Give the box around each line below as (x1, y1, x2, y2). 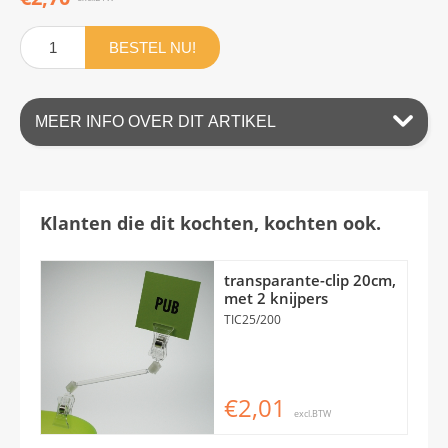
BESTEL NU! (109, 38, 196, 56)
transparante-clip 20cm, (224, 269, 396, 290)
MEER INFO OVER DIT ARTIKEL (35, 112, 276, 130)
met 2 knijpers (224, 287, 328, 308)
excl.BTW (294, 406, 331, 420)
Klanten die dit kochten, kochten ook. (40, 210, 381, 235)
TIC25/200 (224, 310, 281, 328)
